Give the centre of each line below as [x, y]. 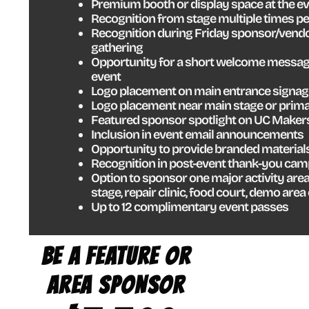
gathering [117, 48]
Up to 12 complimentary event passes [190, 207]
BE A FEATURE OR [116, 257]
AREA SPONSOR [116, 286]
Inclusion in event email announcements [197, 135]
